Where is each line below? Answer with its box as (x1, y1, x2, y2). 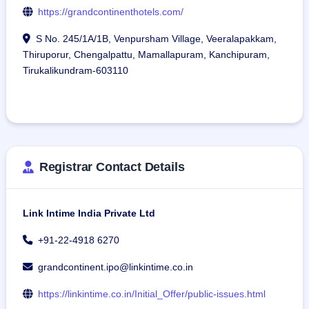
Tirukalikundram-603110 (23, 65, 128, 77)
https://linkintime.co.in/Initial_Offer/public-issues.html (38, 288, 266, 300)
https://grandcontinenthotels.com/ (38, 6, 183, 18)
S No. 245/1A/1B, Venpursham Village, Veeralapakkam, (36, 33, 277, 45)
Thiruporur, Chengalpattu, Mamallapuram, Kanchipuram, (23, 49, 270, 61)
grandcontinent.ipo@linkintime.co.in (38, 261, 193, 273)
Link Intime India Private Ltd (23, 208, 155, 219)
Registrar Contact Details (39, 160, 185, 175)
